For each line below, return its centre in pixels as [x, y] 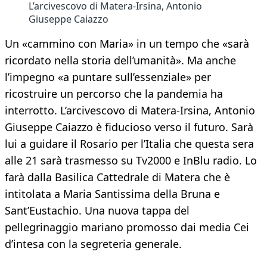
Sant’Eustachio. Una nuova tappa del [97, 211]
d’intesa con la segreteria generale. [93, 244]
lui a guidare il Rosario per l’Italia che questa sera [129, 144]
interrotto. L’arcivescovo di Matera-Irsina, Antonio [130, 111]
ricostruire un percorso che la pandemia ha [114, 94]
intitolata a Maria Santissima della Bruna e [112, 194]
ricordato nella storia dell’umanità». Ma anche [120, 60]
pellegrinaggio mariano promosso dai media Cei [127, 227]
